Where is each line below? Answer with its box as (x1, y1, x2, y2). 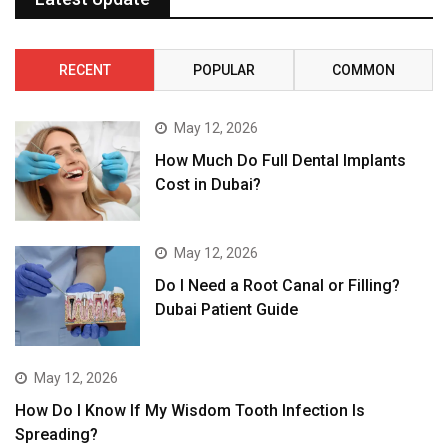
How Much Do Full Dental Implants (155, 150, 407, 170)
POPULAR (192, 61, 255, 78)
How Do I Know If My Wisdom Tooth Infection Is (15, 401, 365, 421)
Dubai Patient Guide (155, 300, 299, 320)
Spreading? (15, 425, 98, 445)
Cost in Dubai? (155, 174, 262, 194)
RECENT (58, 61, 111, 78)
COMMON (331, 61, 395, 78)
